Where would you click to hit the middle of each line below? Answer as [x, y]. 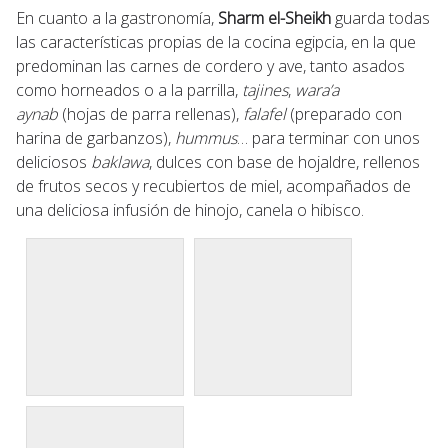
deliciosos [53, 161]
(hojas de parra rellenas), [150, 113]
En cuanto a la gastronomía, [115, 17]
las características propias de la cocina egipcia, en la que [216, 41]
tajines [265, 89]
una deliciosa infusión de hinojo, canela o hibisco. [190, 209]
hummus [206, 137]
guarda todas [380, 17]
